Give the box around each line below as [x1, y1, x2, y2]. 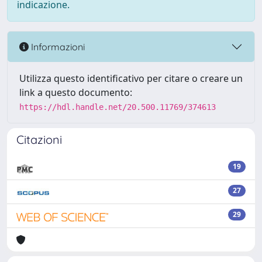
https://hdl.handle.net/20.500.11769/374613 [19, 102, 216, 112]
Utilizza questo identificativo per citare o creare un [19, 72, 243, 85]
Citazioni [16, 132, 62, 147]
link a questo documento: [19, 86, 132, 99]
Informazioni [29, 40, 85, 53]
